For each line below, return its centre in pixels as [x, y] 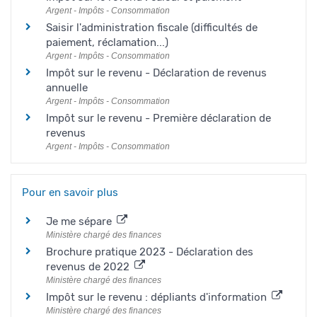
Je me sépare [80, 221]
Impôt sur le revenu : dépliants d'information [158, 297]
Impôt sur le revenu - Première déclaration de [158, 119]
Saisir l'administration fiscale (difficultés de [152, 28]
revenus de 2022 [89, 266]
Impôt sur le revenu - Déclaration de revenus [156, 73]
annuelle [67, 88]
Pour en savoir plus [70, 192]
